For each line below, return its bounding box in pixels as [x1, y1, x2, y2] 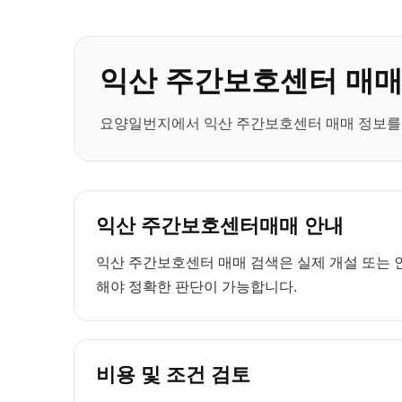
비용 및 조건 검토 [96, 363, 250, 386]
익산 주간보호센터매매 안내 [96, 214, 344, 237]
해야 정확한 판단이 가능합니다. [96, 279, 297, 294]
